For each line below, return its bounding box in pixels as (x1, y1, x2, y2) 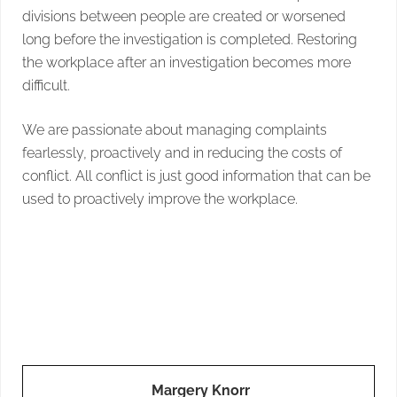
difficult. (22, 76, 70, 94)
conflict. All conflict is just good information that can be (22, 167, 370, 184)
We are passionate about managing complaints (22, 121, 327, 138)
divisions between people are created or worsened (22, 7, 346, 25)
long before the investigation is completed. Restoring (22, 30, 357, 48)
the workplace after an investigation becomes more (22, 53, 351, 71)
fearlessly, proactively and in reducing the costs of (22, 144, 342, 161)
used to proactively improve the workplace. (22, 190, 298, 207)
